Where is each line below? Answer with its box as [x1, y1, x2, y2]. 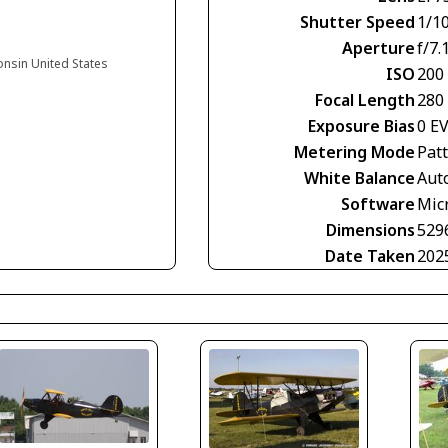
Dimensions [326, 219, 415, 242]
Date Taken [325, 245, 415, 268]
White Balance [304, 167, 415, 190]
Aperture [342, 37, 415, 60]
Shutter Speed [300, 11, 415, 34]
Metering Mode [294, 141, 415, 164]
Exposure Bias [308, 115, 415, 138]
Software [341, 193, 415, 216]
